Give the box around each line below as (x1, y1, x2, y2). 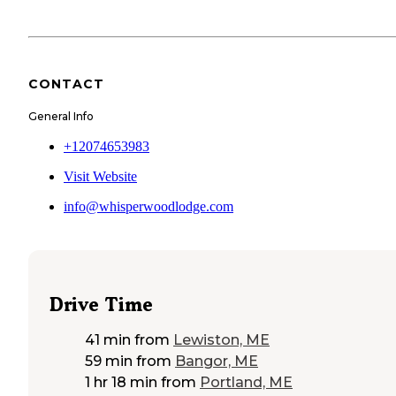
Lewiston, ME (173, 331, 270, 349)
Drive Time (49, 293, 153, 316)
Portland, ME (200, 374, 293, 392)
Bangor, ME (175, 353, 258, 370)
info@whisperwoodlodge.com (64, 198, 233, 214)
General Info (28, 109, 94, 123)
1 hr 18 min (85, 374, 157, 392)
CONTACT (28, 76, 104, 93)
